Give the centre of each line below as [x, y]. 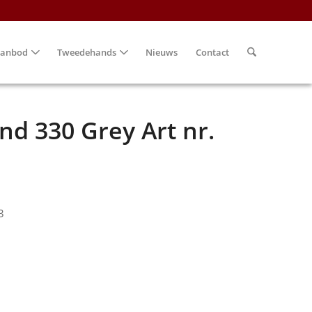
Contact [212, 52]
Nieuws [161, 52]
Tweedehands [86, 52]
